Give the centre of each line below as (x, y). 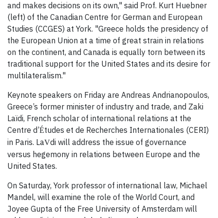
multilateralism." (36, 76)
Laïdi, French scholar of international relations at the (99, 118)
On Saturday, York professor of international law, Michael (107, 186)
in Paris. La (26, 142)
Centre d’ (23, 130)
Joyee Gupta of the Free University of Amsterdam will (102, 209)
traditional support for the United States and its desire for (109, 64)
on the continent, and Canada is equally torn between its (106, 52)
